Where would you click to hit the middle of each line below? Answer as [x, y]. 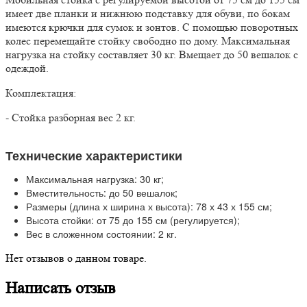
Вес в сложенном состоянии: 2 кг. [101, 233]
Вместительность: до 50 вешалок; [102, 192]
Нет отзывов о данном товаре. [76, 258]
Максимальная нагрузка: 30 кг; [95, 179]
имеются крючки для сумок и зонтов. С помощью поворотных [152, 27]
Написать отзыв [60, 288]
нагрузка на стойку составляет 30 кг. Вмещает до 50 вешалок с [152, 54]
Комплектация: [41, 93]
